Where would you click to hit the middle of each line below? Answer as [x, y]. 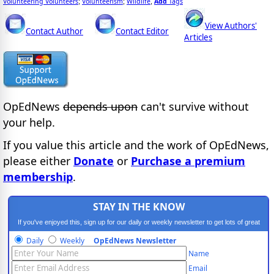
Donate [94, 161]
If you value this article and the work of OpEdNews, [136, 145]
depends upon [100, 106]
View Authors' [231, 26]
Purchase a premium [188, 161]
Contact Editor [142, 31]
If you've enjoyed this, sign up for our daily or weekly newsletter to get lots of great [139, 222]
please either [38, 161]
